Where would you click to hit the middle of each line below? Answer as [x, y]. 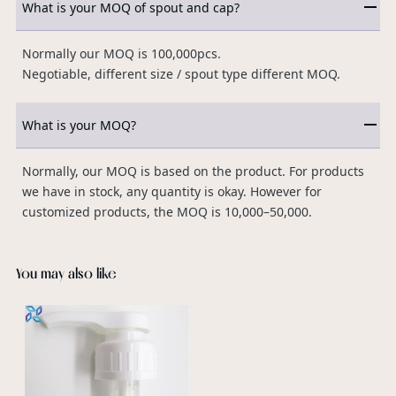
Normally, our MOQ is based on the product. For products [193, 171]
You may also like [66, 274]
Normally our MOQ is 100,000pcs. [121, 53]
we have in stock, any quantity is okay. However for [171, 191]
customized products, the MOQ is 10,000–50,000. [167, 211]
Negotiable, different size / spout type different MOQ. [181, 73]
